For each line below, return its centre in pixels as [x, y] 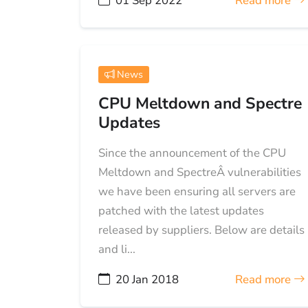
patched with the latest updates [181, 210]
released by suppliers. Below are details [201, 230]
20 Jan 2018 [147, 279]
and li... [117, 249]
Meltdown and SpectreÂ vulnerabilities [199, 172]
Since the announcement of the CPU [192, 153]
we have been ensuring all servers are [197, 191]
